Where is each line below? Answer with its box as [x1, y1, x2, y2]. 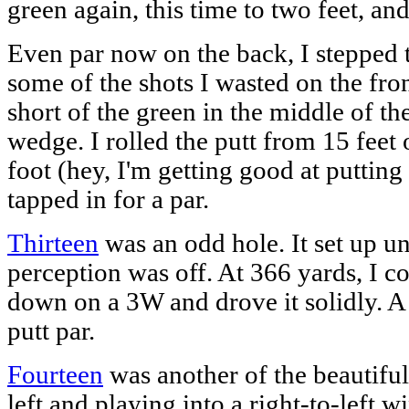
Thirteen [7, 228, 99, 257]
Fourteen [7, 360, 103, 389]
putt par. [7, 316, 95, 345]
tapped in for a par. [7, 184, 209, 214]
